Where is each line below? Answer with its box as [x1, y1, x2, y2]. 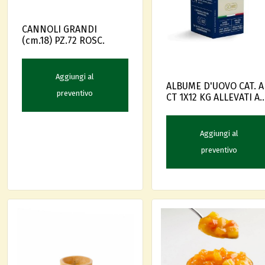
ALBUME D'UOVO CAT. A [166, 80, 264, 92]
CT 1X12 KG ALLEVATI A [166, 91, 260, 103]
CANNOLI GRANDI [22, 24, 97, 35]
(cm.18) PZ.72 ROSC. [79, 35, 105, 47]
